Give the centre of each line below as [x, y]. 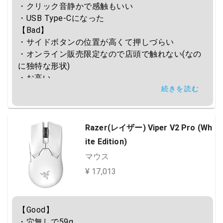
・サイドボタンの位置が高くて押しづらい [96, 42]
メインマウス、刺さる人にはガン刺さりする [100, 102]
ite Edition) [106, 142]
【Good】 [36, 210]
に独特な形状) [44, 66]
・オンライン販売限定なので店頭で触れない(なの [110, 54]
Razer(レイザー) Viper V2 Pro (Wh [149, 128]
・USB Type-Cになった [61, 18]
